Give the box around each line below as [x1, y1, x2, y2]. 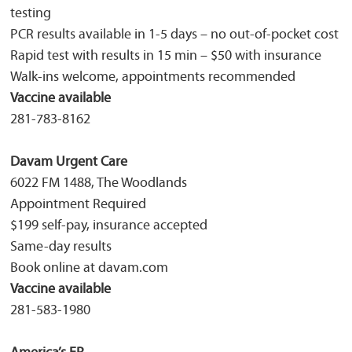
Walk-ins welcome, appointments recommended [10, 70, 295, 85]
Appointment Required [10, 197, 146, 212]
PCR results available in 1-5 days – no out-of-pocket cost [10, 27, 339, 42]
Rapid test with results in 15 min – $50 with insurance [10, 49, 321, 64]
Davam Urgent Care [10, 155, 127, 170]
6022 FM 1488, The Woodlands [10, 176, 187, 191]
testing [10, 6, 51, 21]
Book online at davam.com [10, 261, 168, 276]
